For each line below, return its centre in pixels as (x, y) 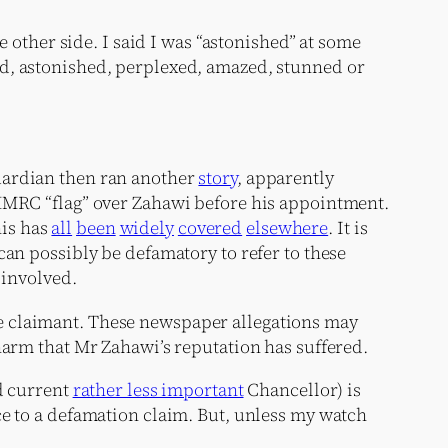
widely (146, 227)
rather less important (158, 389)
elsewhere (287, 227)
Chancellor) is (302, 389)
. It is (348, 227)
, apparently (285, 177)
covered (210, 227)
